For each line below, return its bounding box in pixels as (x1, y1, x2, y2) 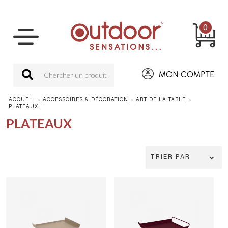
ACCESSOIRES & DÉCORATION (42, 97, 128, 103)
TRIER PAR (150, 154, 190, 160)
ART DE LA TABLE (136, 97, 186, 103)
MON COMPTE (159, 69, 215, 80)
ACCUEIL (9, 97, 35, 103)
